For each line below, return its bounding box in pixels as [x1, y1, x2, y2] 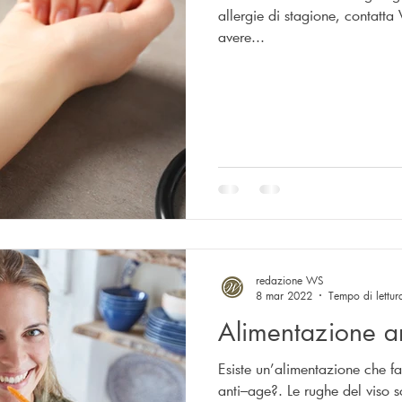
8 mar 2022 [256, 288, 312, 302]
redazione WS [256, 272, 324, 287]
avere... [218, 27, 265, 46]
